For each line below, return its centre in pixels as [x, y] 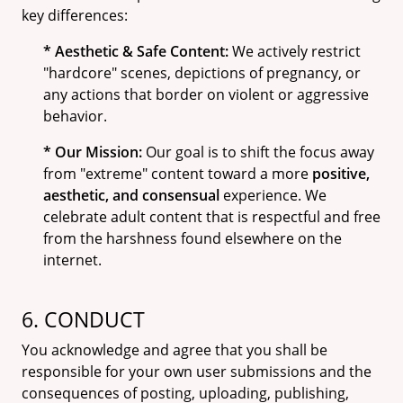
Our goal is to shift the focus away [258, 152]
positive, [341, 174]
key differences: [75, 15]
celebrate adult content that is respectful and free [212, 217]
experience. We [273, 195]
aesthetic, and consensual [131, 195]
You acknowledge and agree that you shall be [175, 350]
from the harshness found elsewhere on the [193, 238]
